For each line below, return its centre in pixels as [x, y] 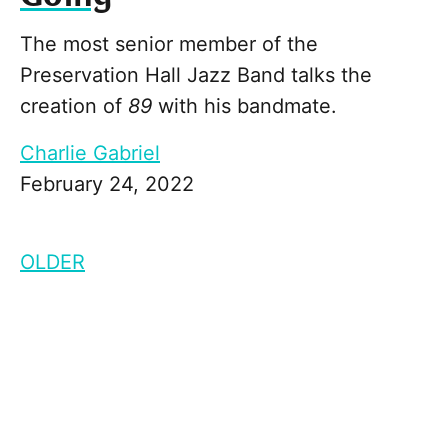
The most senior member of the [169, 44]
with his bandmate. [244, 106]
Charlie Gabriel [90, 153]
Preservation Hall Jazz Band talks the [196, 75]
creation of [74, 106]
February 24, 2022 [107, 184]
